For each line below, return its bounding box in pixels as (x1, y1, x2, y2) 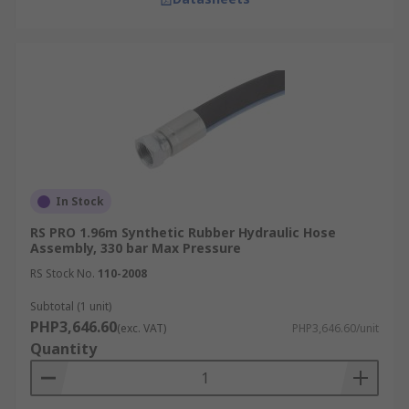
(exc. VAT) (117, 320, 166, 336)
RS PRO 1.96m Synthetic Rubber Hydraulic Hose (30, 224, 336, 241)
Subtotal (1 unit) (30, 299, 111, 314)
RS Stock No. (30, 266, 95, 281)
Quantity (30, 339, 97, 359)
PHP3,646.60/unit (292, 320, 379, 336)
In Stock (56, 194, 104, 209)
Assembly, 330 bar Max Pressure (30, 239, 241, 257)
